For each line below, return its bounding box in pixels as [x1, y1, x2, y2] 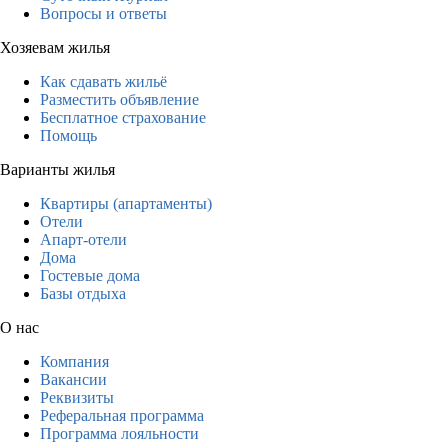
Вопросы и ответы [40, 4, 167, 22]
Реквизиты [40, 388, 114, 406]
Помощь [40, 126, 97, 144]
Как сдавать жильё [40, 72, 167, 90]
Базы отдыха [40, 284, 126, 302]
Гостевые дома [40, 266, 140, 284]
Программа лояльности [40, 424, 199, 442]
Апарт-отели [40, 230, 127, 248]
